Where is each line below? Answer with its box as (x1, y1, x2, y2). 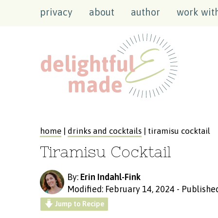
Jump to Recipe (53, 200, 104, 208)
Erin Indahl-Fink (80, 171, 141, 182)
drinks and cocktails (68, 126, 142, 136)
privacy (40, 6, 73, 18)
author (131, 6, 160, 18)
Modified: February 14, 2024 (67, 183, 175, 194)
